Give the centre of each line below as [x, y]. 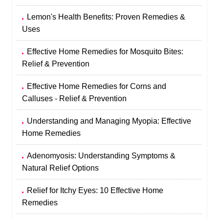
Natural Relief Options [61, 168]
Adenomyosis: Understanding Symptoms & [101, 155]
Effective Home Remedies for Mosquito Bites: [105, 51]
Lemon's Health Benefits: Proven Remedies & [106, 17]
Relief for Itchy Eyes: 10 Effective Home [95, 190]
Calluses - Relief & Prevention [75, 98]
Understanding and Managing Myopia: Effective [109, 121]
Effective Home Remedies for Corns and [97, 86]
